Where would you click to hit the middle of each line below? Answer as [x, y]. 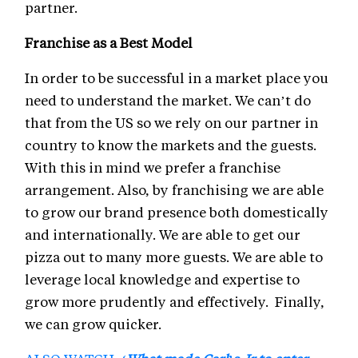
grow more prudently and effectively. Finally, [175, 302]
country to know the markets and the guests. [172, 145]
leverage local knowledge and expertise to [162, 279]
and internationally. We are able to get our [163, 235]
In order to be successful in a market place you [177, 78]
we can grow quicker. [93, 324]
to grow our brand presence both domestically [177, 212]
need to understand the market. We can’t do [168, 100]
